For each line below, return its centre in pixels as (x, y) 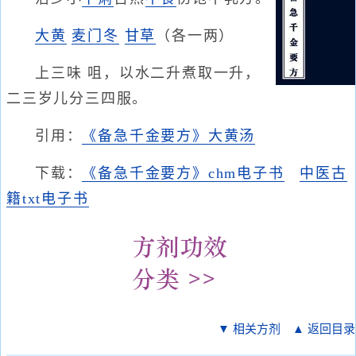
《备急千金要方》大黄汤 (169, 136)
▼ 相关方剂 (249, 329)
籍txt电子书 (48, 199)
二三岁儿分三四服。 (77, 99)
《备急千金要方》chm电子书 (183, 173)
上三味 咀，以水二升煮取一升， (148, 73)
